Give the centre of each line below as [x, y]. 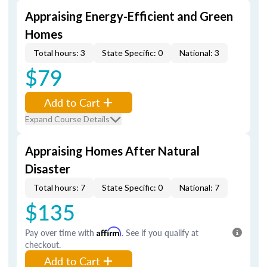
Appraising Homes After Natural [112, 151]
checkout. [43, 244]
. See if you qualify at [160, 232]
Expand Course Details [67, 119]
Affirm [109, 232]
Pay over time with [61, 232]
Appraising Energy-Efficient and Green [129, 16]
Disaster [48, 169]
